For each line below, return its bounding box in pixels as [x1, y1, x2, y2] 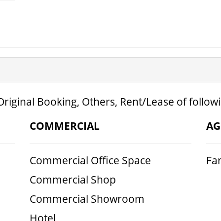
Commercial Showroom [29, 192, 145, 206]
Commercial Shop [29, 173, 116, 186]
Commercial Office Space [29, 153, 151, 167]
